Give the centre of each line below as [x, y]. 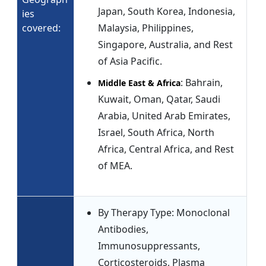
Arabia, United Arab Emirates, [164, 116]
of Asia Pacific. [130, 61]
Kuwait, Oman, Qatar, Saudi [159, 99]
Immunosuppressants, [149, 246]
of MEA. [115, 166]
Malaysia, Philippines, [146, 28]
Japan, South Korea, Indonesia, [167, 12]
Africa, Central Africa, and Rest [166, 149]
